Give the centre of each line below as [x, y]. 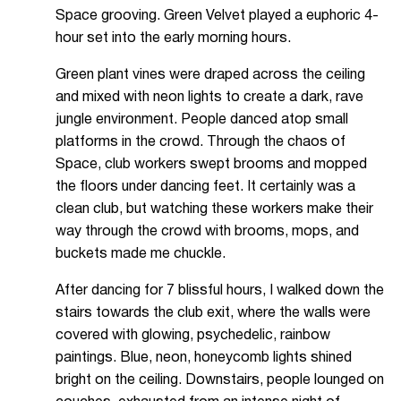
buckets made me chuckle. [141, 255]
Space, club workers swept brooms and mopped [211, 165]
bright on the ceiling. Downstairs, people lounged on [220, 381]
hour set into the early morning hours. [173, 39]
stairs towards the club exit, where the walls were [213, 314]
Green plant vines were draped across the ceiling [210, 76]
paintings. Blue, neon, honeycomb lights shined [204, 358]
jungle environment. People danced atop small [202, 120]
